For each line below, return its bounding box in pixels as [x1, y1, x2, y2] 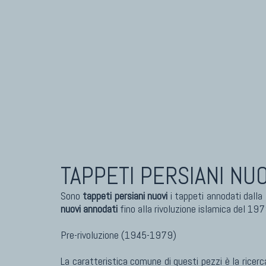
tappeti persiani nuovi [80, 189, 168, 202]
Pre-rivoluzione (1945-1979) [61, 228, 176, 242]
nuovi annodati [61, 202, 118, 216]
